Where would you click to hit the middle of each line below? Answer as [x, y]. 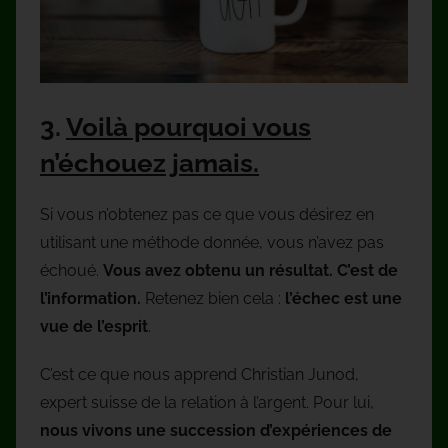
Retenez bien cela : [213, 298]
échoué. [71, 270]
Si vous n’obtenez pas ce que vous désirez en [207, 214]
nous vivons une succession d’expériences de [216, 430]
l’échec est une [343, 298]
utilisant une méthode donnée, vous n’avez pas [212, 242]
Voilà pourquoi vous [188, 127]
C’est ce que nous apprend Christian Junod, [199, 374]
